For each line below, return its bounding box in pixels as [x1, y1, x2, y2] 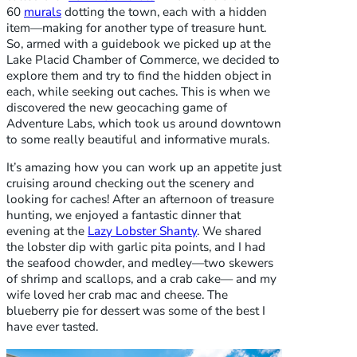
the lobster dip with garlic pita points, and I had [6, 239, 265, 256]
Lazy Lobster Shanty [88, 223, 197, 240]
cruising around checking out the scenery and [6, 175, 254, 192]
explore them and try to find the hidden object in [6, 67, 272, 84]
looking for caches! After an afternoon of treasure [6, 191, 274, 208]
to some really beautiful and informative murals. [6, 131, 269, 147]
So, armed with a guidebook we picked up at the [6, 35, 271, 52]
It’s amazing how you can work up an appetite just [6, 159, 281, 176]
